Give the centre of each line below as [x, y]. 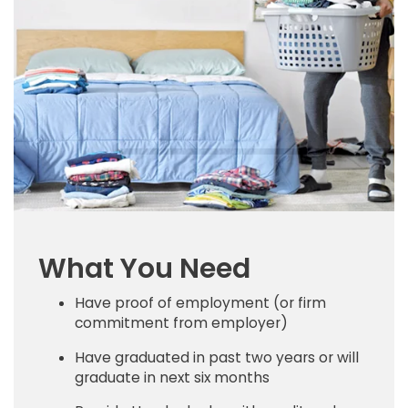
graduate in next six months [172, 377]
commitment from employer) [181, 322]
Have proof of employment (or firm [200, 302]
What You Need [144, 268]
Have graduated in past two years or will [217, 357]
